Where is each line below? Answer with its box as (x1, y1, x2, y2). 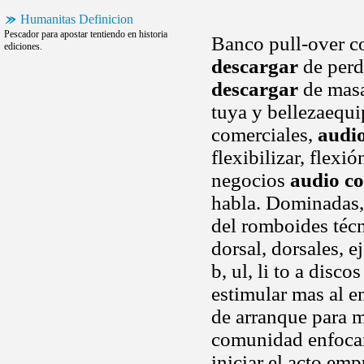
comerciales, (211, 123, 318, 145)
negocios (211, 169, 290, 191)
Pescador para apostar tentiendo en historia (4, 28, 167, 40)
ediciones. (4, 41, 42, 52)
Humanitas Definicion (20, 12, 133, 26)
